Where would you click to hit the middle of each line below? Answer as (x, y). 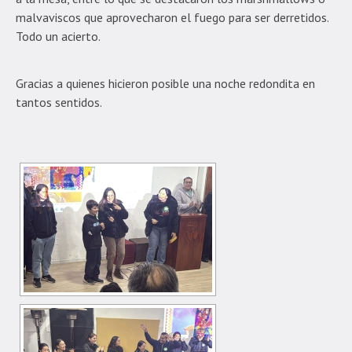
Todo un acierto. (59, 36)
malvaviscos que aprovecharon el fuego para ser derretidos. (172, 17)
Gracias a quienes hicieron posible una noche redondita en (165, 83)
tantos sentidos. (60, 102)
